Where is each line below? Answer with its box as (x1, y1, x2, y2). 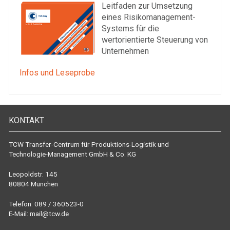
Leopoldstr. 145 (9, 170, 57, 178)
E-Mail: (9, 209, 30, 218)
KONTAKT (9, 116, 44, 125)
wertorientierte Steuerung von (102, 35, 208, 45)
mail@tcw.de (30, 209, 69, 218)
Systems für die (102, 24, 159, 33)
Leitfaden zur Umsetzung (102, 1, 193, 11)
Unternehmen (102, 46, 149, 56)
